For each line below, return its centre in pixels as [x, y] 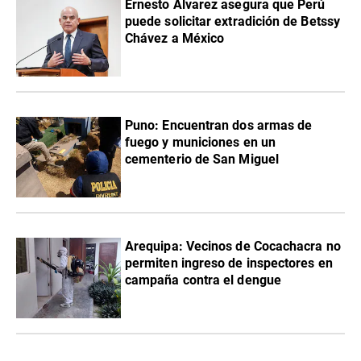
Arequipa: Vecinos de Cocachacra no [233, 247]
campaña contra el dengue [203, 280]
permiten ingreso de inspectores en [229, 263]
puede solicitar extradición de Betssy [232, 22]
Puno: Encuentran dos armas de [219, 126]
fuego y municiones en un [200, 143]
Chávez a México [175, 39]
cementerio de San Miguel [202, 160]
